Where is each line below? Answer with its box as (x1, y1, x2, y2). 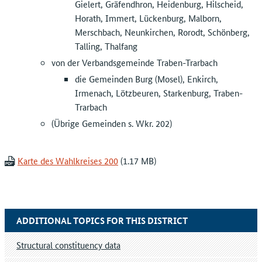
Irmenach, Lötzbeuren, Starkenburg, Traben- (75, 86, 243, 99)
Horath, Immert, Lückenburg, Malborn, (75, 11, 222, 24)
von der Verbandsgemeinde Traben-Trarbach (51, 56, 218, 68)
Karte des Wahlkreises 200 (18, 154, 118, 167)
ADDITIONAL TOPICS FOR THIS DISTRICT (16, 213, 188, 227)
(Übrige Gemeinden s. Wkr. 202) (51, 116, 172, 129)
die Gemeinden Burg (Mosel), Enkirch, (75, 72, 218, 85)
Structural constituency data (16, 238, 120, 251)
